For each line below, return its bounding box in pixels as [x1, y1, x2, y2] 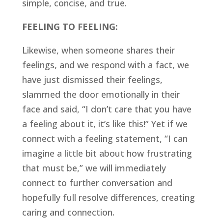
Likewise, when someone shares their [22, 44, 175, 56]
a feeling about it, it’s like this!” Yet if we [22, 117, 188, 130]
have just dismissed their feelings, [22, 73, 163, 85]
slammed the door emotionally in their [22, 88, 180, 100]
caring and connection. [22, 206, 114, 218]
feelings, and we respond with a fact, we [22, 58, 189, 71]
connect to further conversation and [22, 176, 172, 189]
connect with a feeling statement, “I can [22, 132, 188, 144]
